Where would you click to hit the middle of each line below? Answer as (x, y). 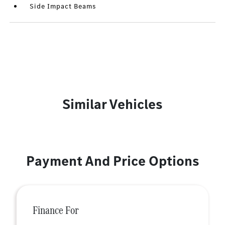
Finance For (56, 210)
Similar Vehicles (113, 104)
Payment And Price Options (113, 161)
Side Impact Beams (63, 7)
